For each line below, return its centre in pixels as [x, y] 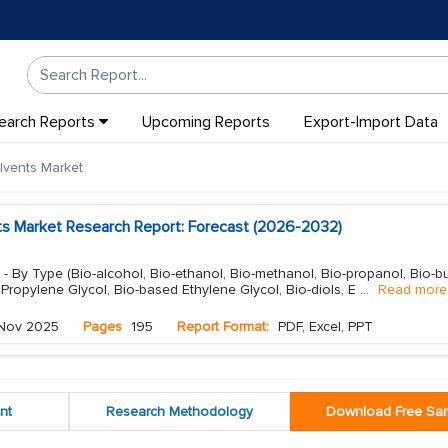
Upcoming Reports [205, 122]
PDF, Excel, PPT [323, 326]
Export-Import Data [370, 122]
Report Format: [223, 326]
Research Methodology [179, 411]
